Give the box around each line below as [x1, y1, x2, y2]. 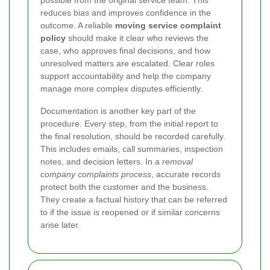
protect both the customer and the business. [40, 182, 209, 192]
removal [162, 157, 193, 167]
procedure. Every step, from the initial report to [40, 119, 218, 129]
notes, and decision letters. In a [40, 157, 162, 167]
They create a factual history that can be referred [40, 195, 227, 205]
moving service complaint [115, 20, 221, 31]
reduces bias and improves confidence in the [40, 8, 211, 18]
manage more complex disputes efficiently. [40, 84, 202, 94]
